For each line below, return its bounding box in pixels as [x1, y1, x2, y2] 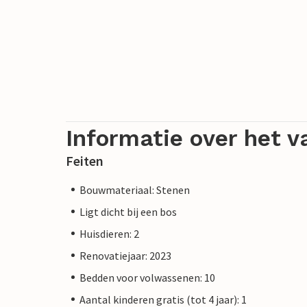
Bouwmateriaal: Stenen [79, 182, 190, 197]
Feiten [66, 151, 103, 169]
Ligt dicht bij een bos [79, 204, 177, 219]
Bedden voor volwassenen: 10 [79, 270, 215, 284]
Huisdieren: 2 [79, 226, 139, 241]
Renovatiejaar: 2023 [79, 248, 171, 262]
